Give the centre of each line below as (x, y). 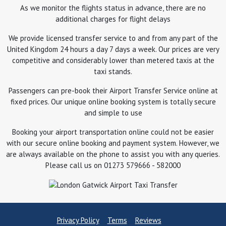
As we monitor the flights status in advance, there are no (113, 8)
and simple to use (113, 112)
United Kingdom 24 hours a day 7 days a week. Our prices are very (113, 49)
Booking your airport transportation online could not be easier (113, 132)
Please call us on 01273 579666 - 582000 (113, 165)
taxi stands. (113, 71)
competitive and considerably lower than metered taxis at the (113, 60)
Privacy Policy (78, 220)
